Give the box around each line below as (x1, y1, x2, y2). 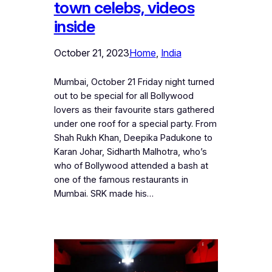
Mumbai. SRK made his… (53, 188, 154, 200)
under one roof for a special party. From (53, 118, 217, 130)
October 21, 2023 (53, 47, 129, 59)
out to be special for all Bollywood (53, 90, 194, 102)
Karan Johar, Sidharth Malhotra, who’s (53, 146, 207, 158)
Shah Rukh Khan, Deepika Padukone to (53, 132, 212, 144)
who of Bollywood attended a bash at (53, 160, 208, 172)
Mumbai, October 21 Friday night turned (53, 76, 214, 88)
